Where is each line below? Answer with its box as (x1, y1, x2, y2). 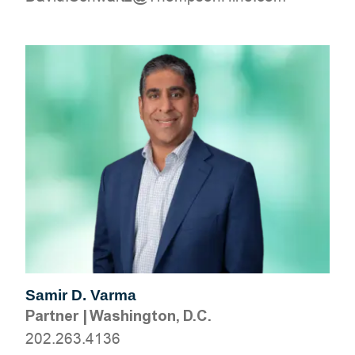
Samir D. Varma (25, 287, 136, 303)
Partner (25, 307, 78, 325)
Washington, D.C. (90, 307, 212, 325)
